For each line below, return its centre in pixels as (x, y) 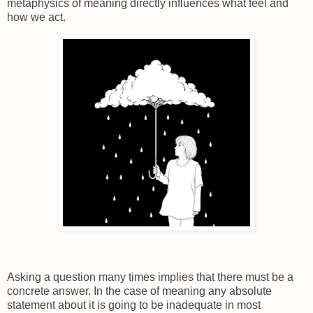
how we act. (38, 17)
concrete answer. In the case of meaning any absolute (139, 291)
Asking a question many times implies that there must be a (150, 277)
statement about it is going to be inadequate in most (134, 305)
